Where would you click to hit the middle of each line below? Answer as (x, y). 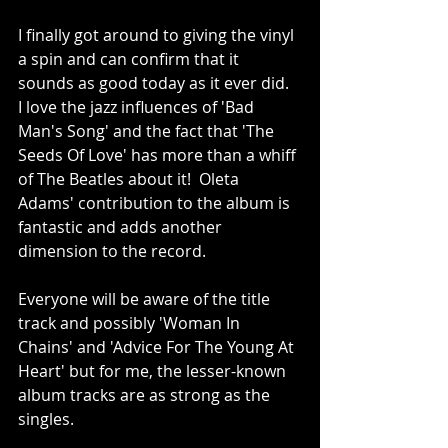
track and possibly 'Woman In (131, 322)
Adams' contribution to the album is (156, 202)
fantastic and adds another (122, 226)
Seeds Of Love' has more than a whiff (159, 154)
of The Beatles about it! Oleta (130, 178)
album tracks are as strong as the (146, 394)
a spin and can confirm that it (130, 58)
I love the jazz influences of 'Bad (138, 106)
